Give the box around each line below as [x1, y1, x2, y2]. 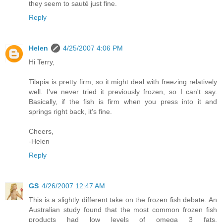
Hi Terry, [29, 58, 55, 66]
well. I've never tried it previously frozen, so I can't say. [29, 88, 217, 96]
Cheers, [29, 127, 54, 136]
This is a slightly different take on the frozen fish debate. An [29, 196, 217, 204]
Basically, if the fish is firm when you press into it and [29, 98, 217, 106]
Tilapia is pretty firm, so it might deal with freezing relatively [29, 78, 217, 86]
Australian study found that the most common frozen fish [29, 206, 217, 214]
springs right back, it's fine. [29, 108, 112, 116]
